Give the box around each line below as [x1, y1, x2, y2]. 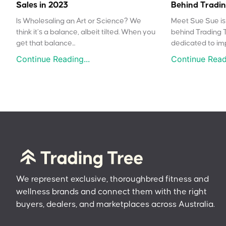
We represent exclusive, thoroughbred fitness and [16, 175, 209, 184]
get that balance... [16, 39, 75, 47]
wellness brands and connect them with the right [16, 187, 207, 197]
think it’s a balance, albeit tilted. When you [16, 28, 155, 36]
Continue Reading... [16, 54, 90, 65]
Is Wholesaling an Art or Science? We [16, 17, 141, 25]
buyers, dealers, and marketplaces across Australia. [16, 200, 215, 209]
